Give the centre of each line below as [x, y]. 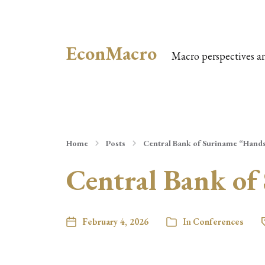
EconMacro [112, 53]
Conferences [218, 222]
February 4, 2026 [115, 222]
